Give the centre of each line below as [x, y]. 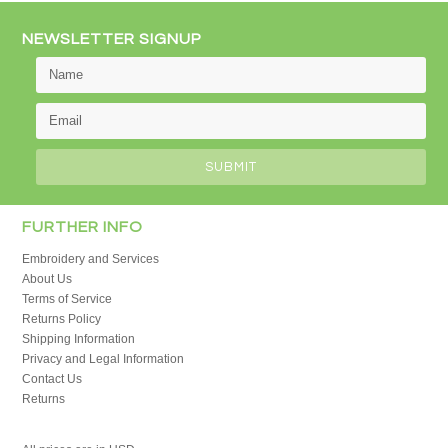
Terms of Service [67, 298]
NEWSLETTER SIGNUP [112, 38]
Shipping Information [79, 338]
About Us [47, 278]
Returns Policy [62, 318]
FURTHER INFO [83, 226]
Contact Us [52, 378]
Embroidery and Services [91, 258]
